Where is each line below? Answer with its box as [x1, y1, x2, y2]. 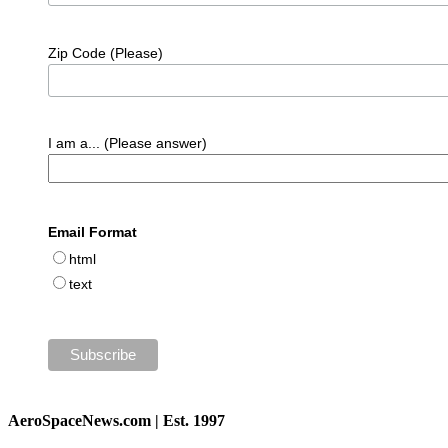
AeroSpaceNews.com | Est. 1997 [8, 412, 225, 430]
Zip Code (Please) [47, 44, 163, 61]
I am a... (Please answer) [47, 135, 207, 152]
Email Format [47, 224, 137, 241]
